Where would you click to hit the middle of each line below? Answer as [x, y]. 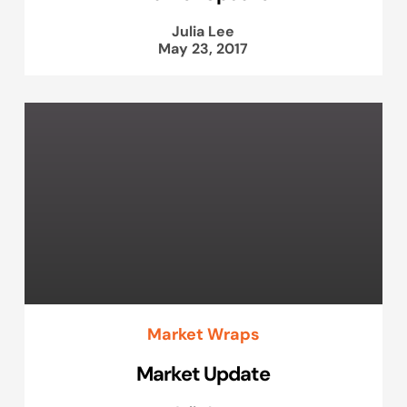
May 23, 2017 [203, 49]
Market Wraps [203, 333]
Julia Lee [203, 31]
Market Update [203, 373]
